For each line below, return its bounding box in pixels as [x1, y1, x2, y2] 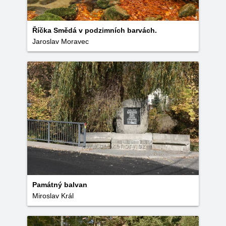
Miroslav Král [32, 192, 74, 200]
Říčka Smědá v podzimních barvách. [32, 26, 157, 34]
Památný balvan [32, 181, 87, 189]
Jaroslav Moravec [32, 37, 89, 45]
